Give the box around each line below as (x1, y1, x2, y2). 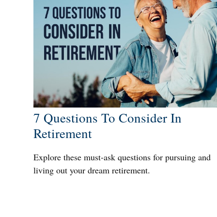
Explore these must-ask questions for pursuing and (33, 151, 211, 163)
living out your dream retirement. (33, 164, 150, 176)
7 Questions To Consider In (33, 108, 182, 126)
